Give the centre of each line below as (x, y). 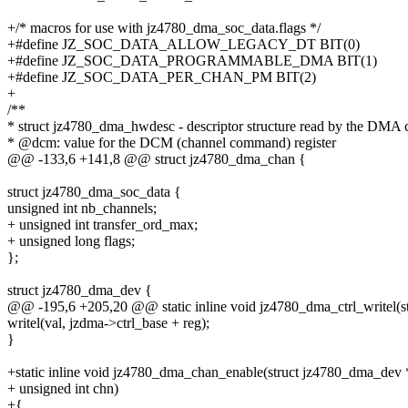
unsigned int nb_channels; (82, 209)
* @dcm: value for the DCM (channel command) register (172, 143)
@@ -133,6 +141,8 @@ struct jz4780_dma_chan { (157, 159)
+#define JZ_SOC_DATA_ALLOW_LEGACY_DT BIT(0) (184, 45)
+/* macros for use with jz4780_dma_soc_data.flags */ (164, 28)
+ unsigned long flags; (71, 241)
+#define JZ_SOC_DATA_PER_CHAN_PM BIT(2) (162, 77)
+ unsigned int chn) (63, 389)
